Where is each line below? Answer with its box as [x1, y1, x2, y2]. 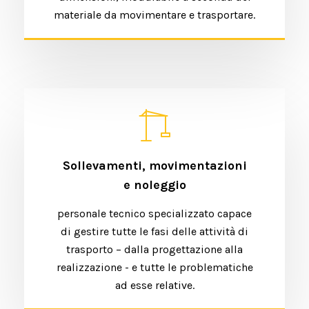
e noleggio [123, 177, 186, 192]
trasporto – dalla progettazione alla [66, 243, 243, 256]
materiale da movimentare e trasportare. [54, 8, 255, 21]
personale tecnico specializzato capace [57, 207, 252, 220]
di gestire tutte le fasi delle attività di [61, 225, 248, 238]
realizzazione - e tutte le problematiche [56, 261, 253, 274]
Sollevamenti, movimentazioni [62, 158, 247, 173]
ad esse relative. [114, 279, 195, 292]
